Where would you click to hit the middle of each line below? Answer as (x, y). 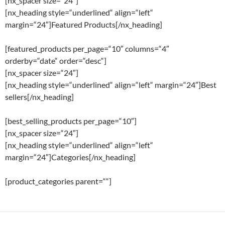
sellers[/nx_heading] (39, 97)
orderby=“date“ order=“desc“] (56, 61)
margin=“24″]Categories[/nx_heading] (70, 157)
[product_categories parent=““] (58, 181)
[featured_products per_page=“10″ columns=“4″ (87, 49)
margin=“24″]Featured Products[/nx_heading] (84, 25)
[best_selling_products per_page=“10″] (71, 121)
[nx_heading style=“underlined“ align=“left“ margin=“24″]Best (111, 85)
